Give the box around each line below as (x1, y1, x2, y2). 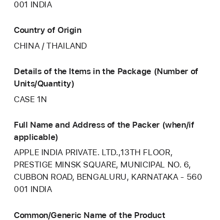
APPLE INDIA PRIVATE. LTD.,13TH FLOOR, (14, 147, 173, 158)
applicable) (14, 132, 58, 142)
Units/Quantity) (14, 78, 75, 88)
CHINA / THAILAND (14, 40, 87, 51)
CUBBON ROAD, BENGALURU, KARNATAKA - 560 (14, 172, 202, 182)
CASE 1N (14, 94, 47, 104)
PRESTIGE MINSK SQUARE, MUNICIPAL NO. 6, (14, 160, 191, 170)
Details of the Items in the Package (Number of (14, 66, 198, 76)
